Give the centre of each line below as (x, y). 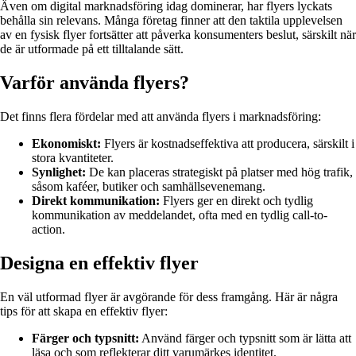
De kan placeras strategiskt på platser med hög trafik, (219, 172)
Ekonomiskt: (66, 144)
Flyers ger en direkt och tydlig (236, 201)
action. (48, 230)
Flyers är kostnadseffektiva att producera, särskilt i (228, 144)
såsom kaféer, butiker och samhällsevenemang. (149, 187)
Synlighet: (59, 172)
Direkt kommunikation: (96, 201)
